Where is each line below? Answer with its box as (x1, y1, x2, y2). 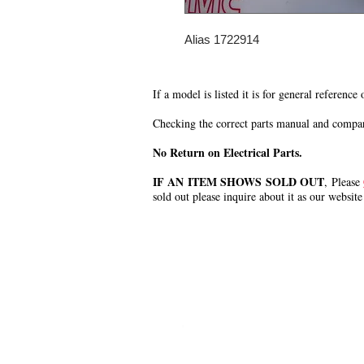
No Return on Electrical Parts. (153, 144, 302, 161)
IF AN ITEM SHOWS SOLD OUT (153, 173, 325, 190)
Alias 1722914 (184, 32, 259, 46)
